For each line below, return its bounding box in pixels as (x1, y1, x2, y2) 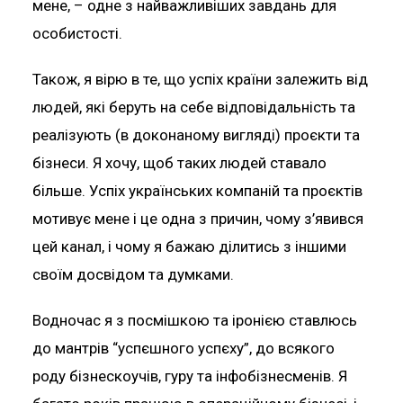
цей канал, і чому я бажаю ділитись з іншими (31, 237, 346, 255)
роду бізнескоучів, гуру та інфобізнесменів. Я (31, 367, 347, 385)
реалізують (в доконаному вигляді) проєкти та (31, 126, 360, 144)
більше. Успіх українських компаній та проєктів (31, 182, 363, 200)
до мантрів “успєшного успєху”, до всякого (31, 339, 335, 357)
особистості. (31, 24, 122, 42)
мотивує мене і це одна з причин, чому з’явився (31, 210, 363, 228)
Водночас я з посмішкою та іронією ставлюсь (31, 311, 357, 329)
